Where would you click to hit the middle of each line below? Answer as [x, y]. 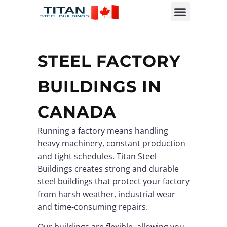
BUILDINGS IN [100, 87]
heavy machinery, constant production [111, 144]
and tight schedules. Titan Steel [97, 156]
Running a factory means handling [103, 131]
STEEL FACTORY [109, 61]
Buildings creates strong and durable [108, 169]
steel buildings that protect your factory [113, 182]
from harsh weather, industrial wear [106, 194]
